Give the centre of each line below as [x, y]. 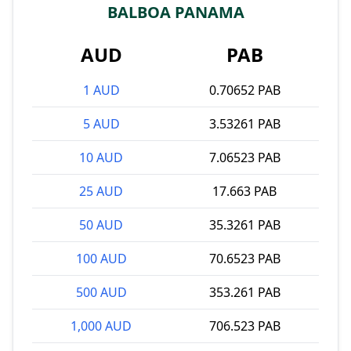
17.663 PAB [244, 191]
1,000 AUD [101, 326]
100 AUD [101, 259]
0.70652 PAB [244, 90]
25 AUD [101, 191]
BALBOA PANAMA [175, 12]
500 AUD [101, 292]
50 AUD [101, 225]
